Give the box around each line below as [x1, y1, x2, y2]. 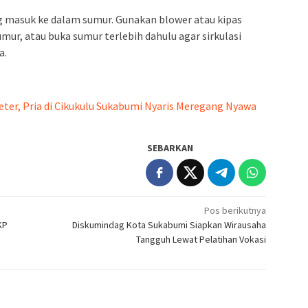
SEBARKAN [147, 142, 194, 155]
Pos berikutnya [204, 204, 267, 217]
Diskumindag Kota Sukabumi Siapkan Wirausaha [72, 219, 267, 232]
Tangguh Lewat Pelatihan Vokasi [136, 233, 267, 246]
